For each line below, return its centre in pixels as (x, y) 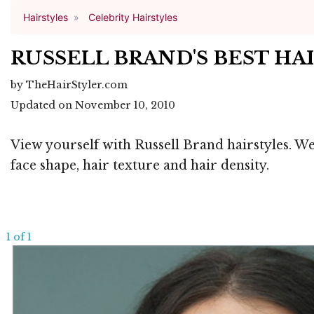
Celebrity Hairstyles (133, 17)
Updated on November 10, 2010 (93, 105)
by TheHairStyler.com (69, 85)
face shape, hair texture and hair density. (140, 166)
